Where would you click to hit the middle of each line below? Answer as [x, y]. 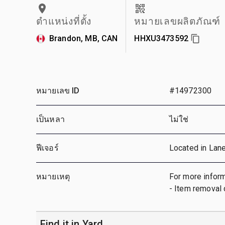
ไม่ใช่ [179, 119]
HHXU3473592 [161, 38]
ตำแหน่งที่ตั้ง [64, 21]
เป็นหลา [50, 119]
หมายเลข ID [58, 90]
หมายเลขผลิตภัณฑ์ [178, 21]
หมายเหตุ [53, 176]
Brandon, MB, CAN [84, 38]
